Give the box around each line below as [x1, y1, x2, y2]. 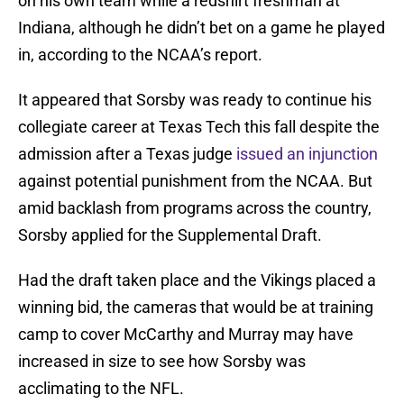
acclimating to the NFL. [18, 379, 184, 399]
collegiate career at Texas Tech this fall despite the [18, 117, 380, 137]
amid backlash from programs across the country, [18, 198, 372, 218]
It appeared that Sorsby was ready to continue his [18, 90, 372, 110]
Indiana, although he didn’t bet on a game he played [18, 18, 385, 38]
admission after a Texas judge [18, 144, 236, 164]
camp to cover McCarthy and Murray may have [18, 325, 353, 344]
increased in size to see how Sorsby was [18, 352, 306, 372]
